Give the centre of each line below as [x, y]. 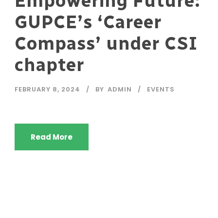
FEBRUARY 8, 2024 [47, 89]
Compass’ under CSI [106, 43]
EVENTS [161, 89]
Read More [52, 137]
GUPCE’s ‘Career [88, 22]
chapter [49, 64]
